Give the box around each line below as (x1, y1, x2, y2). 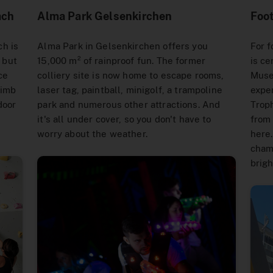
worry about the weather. (37, 129, 147, 139)
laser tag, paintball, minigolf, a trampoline (37, 85, 222, 95)
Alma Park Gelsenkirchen (37, 10, 172, 23)
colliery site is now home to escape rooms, (37, 70, 224, 80)
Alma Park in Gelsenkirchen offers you (37, 41, 208, 51)
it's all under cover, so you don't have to (37, 114, 211, 124)
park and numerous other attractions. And (37, 99, 221, 110)
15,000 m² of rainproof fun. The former (37, 55, 206, 66)
